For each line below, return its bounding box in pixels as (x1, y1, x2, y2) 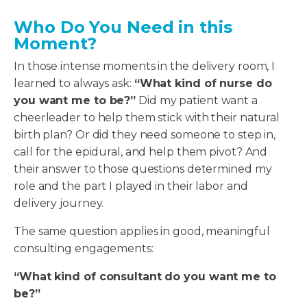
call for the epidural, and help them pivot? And (14, 145, 268, 159)
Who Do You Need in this (14, 17, 232, 38)
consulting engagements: (14, 242, 153, 256)
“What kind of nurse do (134, 77, 272, 90)
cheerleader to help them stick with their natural (14, 111, 280, 125)
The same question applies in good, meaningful (14, 225, 270, 238)
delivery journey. (14, 197, 104, 210)
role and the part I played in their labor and (14, 180, 248, 193)
